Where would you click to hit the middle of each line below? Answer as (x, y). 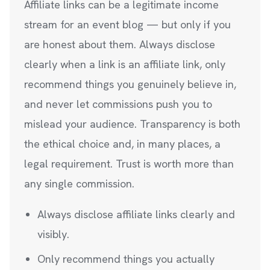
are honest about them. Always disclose (120, 44)
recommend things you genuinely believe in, (130, 84)
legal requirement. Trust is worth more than (129, 164)
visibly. (53, 234)
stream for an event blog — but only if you (127, 24)
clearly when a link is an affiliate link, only (125, 64)
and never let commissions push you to (118, 104)
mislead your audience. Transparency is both (132, 124)
